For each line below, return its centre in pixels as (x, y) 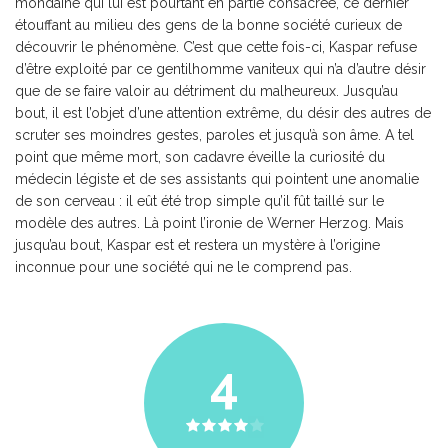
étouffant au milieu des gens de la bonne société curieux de (208, 24)
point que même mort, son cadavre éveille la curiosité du (200, 156)
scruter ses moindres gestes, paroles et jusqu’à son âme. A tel (214, 134)
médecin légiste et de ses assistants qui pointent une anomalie (217, 178)
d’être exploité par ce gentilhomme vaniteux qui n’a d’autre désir (220, 68)
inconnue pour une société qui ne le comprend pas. (183, 266)
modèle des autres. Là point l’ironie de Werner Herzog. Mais (209, 222)
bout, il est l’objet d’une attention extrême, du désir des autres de (223, 112)
